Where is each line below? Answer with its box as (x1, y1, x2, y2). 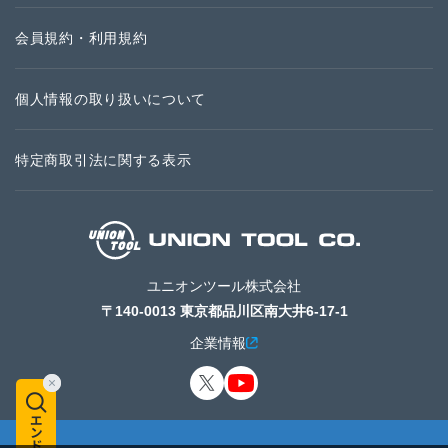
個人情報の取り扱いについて (15, 91, 207, 108)
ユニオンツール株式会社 (147, 278, 301, 295)
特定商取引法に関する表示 (15, 152, 192, 169)
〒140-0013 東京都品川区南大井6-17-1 (100, 303, 348, 320)
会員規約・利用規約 (15, 30, 148, 47)
